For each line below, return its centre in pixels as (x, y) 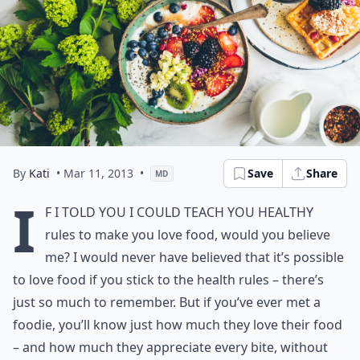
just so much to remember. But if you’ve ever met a (167, 302)
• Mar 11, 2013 (95, 173)
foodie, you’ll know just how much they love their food (178, 325)
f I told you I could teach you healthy (179, 212)
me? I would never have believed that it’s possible (194, 257)
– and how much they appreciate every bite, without (170, 347)
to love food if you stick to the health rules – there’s (168, 280)
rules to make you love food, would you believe (188, 235)
